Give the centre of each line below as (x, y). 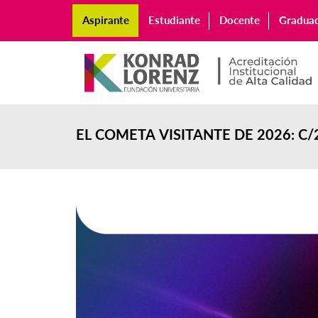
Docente (239, 20)
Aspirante (105, 20)
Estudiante (174, 20)
